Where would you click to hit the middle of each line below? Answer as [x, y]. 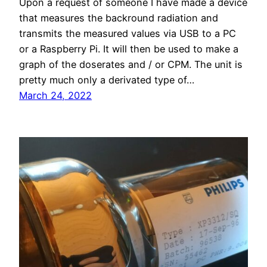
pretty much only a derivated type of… [107, 80]
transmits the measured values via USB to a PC [128, 34]
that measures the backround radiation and [119, 18]
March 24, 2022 [55, 96]
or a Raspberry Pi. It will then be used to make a [129, 49]
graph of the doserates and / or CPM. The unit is [131, 65]
